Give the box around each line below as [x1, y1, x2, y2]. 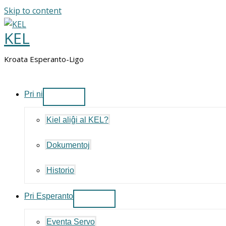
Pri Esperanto [24, 192, 73, 200]
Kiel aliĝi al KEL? [46, 116, 108, 124]
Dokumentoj [46, 141, 90, 149]
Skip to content [4, 5, 62, 16]
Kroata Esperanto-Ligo [4, 54, 84, 64]
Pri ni [24, 90, 43, 98]
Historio [46, 166, 74, 175]
